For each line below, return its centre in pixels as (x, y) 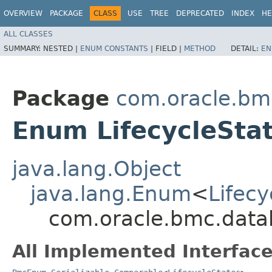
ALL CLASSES (28, 34)
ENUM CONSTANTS (114, 48)
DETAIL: (246, 48)
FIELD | (170, 48)
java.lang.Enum (111, 193)
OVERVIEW (23, 13)
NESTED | (62, 48)
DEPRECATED (200, 13)
